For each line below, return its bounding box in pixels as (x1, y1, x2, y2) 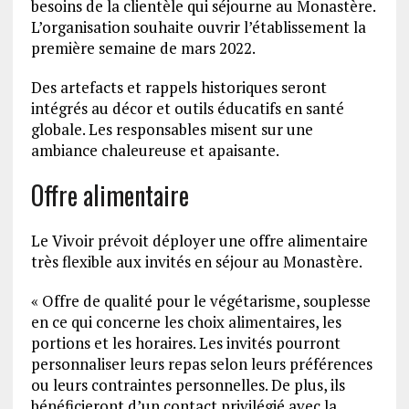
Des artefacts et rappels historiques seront (30, 76, 327, 98)
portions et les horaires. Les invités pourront (30, 331, 341, 353)
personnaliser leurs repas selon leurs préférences (30, 352, 372, 374)
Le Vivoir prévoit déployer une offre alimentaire (30, 229, 368, 251)
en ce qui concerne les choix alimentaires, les (30, 310, 341, 332)
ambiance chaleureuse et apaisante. (30, 139, 279, 161)
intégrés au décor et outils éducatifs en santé (30, 97, 344, 119)
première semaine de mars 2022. (30, 37, 256, 58)
